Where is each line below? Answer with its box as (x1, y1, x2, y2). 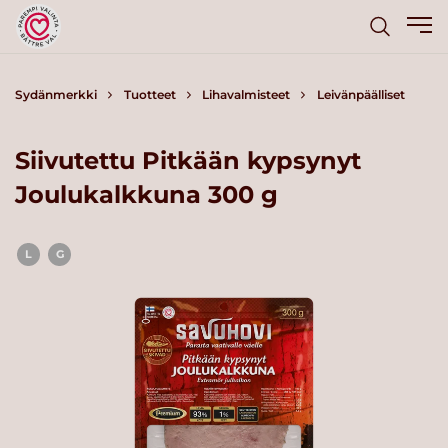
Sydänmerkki (15, 87, 97, 102)
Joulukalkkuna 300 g (15, 179, 278, 209)
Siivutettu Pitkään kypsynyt (15, 145, 361, 175)
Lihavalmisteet (202, 87, 290, 102)
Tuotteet (123, 87, 176, 102)
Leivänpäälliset (316, 87, 405, 102)
